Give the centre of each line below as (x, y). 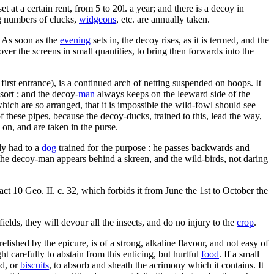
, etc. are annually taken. (163, 19)
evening (75, 40)
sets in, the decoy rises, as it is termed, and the (180, 40)
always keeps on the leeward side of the (172, 94)
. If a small (239, 254)
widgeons (98, 19)
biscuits (35, 265)
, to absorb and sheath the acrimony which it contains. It (156, 265)
